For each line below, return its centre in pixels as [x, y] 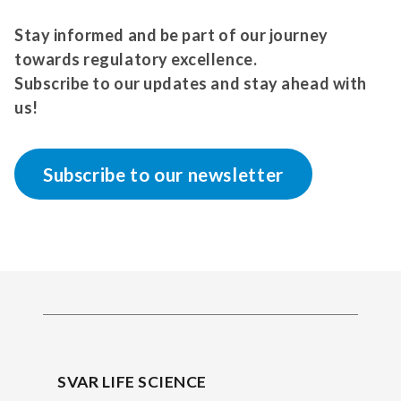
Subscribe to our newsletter [163, 175]
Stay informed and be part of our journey [171, 35]
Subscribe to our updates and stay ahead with [191, 84]
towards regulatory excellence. [137, 60]
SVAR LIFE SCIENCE [132, 382]
